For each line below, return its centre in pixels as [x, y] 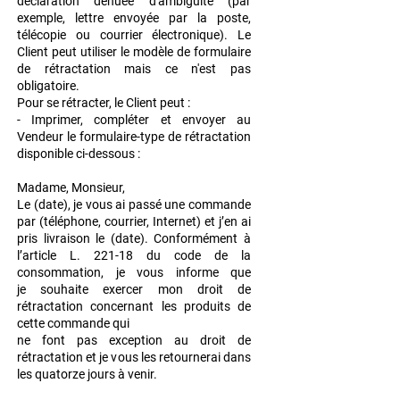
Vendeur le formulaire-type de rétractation [134, 137]
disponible [46, 154]
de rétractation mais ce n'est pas [134, 69]
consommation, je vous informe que [134, 273]
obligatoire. [48, 86]
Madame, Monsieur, [71, 188]
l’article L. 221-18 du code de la [134, 256]
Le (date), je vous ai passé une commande [134, 205]
